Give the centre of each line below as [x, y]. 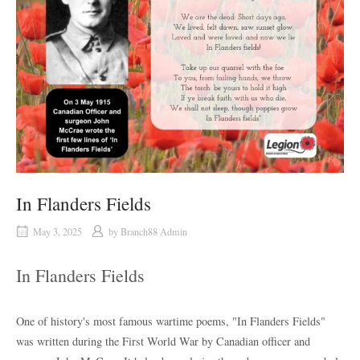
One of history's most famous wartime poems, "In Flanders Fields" [171, 321]
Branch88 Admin [154, 231]
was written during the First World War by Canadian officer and [163, 341]
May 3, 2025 [57, 231]
